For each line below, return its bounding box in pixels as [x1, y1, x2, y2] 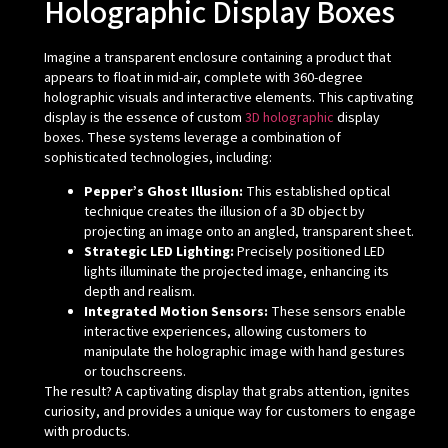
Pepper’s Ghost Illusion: [83, 182, 243, 203]
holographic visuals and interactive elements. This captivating [43, 88, 414, 109]
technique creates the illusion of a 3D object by [83, 202, 365, 223]
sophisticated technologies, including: [43, 148, 272, 169]
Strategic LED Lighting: [83, 242, 234, 263]
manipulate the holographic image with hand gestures [83, 342, 405, 363]
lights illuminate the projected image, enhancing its [83, 262, 389, 283]
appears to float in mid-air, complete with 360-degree [43, 68, 363, 89]
